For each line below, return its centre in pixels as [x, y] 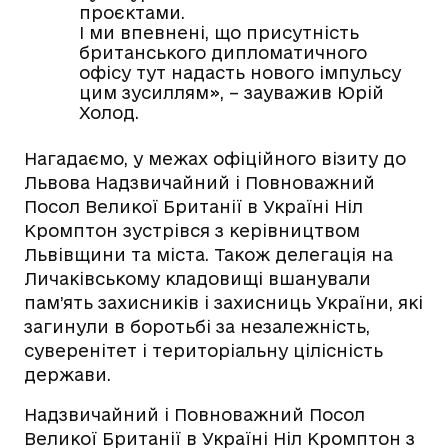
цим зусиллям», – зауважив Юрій [231, 92]
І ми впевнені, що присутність [219, 32]
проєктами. [132, 12]
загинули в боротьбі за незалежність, [197, 326]
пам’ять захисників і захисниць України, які [223, 302]
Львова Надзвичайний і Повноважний [199, 182]
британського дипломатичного [223, 52]
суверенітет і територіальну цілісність [203, 350]
